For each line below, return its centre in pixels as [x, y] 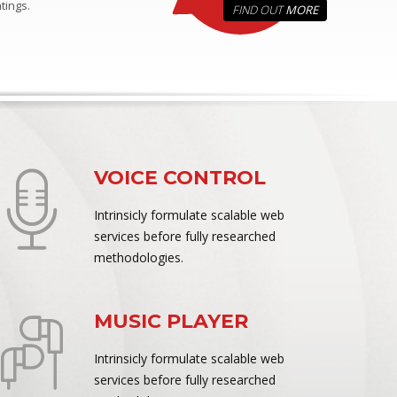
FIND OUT [259, 10]
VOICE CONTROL [180, 178]
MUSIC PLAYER [171, 321]
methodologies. [139, 257]
